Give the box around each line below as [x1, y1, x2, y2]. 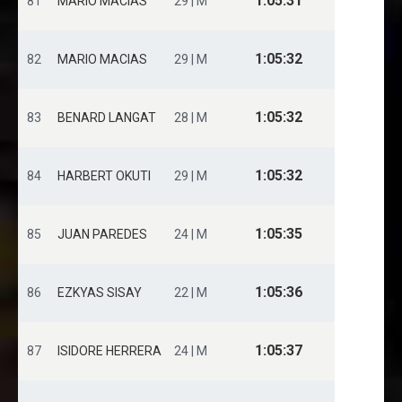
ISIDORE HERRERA [57, 344, 162, 358]
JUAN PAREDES [57, 227, 147, 241]
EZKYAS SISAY [57, 285, 142, 300]
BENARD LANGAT [57, 110, 156, 125]
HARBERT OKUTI [57, 169, 151, 183]
